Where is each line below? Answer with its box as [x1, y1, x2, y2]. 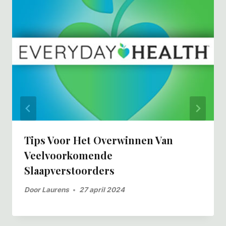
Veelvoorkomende [24, 148, 112, 162]
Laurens [42, 186, 70, 194]
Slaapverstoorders [24, 163, 115, 177]
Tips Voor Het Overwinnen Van [24, 133, 173, 147]
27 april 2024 [79, 186, 125, 194]
